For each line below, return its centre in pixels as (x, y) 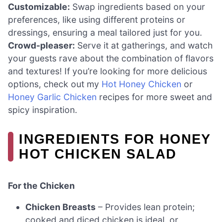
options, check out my (55, 84)
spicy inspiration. (43, 110)
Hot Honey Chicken (141, 84)
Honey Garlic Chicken (52, 97)
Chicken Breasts (61, 207)
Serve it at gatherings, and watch (144, 46)
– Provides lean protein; (145, 207)
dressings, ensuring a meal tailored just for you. (105, 33)
